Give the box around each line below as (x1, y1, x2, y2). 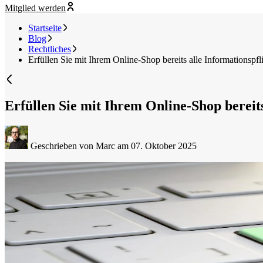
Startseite (28, 23, 62, 33)
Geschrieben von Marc (28, 141, 117, 151)
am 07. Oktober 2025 (117, 141, 197, 151)
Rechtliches (28, 44, 71, 55)
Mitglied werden (5, 3, 66, 14)
